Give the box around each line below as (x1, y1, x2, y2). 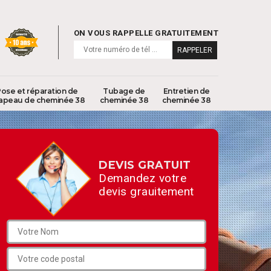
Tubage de (103, 87, 145, 96)
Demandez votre (99, 171, 186, 185)
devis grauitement (99, 184, 194, 198)
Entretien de (163, 87, 210, 96)
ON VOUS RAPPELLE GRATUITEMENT (73, 28, 218, 38)
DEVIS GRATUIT (99, 158, 191, 172)
